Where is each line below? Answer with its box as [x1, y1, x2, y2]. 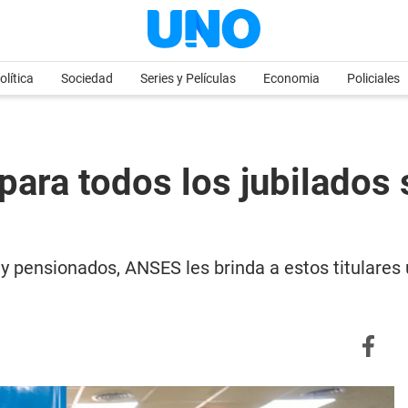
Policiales [347, 71, 400, 86]
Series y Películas [140, 71, 236, 86]
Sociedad [61, 71, 113, 86]
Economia [263, 71, 320, 86]
